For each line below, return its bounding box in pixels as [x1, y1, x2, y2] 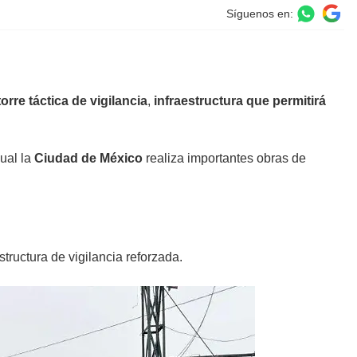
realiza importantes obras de [143, 151, 306, 165]
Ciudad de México [34, 151, 143, 165]
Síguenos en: [226, 6, 293, 20]
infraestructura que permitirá [154, 93, 326, 108]
